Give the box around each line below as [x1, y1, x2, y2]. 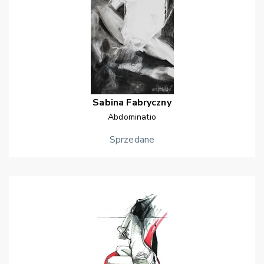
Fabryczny [126, 96, 171, 110]
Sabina [93, 96, 124, 110]
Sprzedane [109, 133, 155, 147]
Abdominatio [108, 111, 156, 123]
